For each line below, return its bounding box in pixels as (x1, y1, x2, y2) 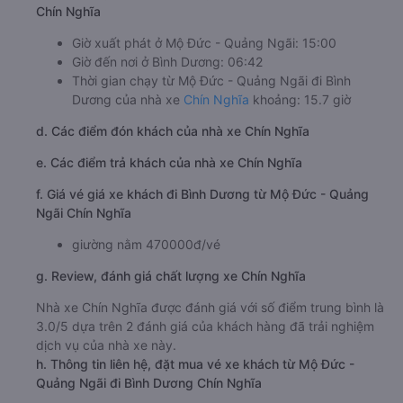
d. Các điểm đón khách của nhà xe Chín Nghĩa (36, 122, 309, 139)
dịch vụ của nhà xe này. (36, 336, 176, 353)
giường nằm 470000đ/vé (72, 236, 220, 252)
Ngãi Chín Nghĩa (36, 204, 131, 220)
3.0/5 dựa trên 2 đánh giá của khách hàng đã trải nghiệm (36, 318, 374, 334)
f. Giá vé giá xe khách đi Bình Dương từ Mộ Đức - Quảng (36, 185, 369, 201)
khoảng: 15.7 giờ (249, 91, 351, 107)
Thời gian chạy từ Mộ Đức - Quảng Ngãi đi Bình (72, 72, 351, 88)
